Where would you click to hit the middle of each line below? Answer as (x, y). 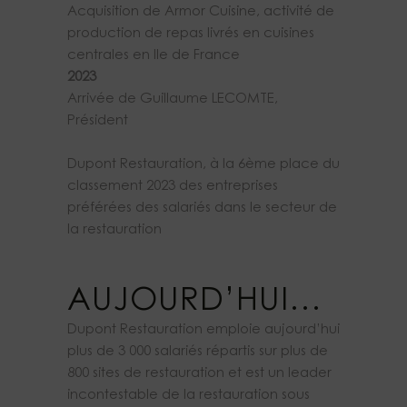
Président (98, 122)
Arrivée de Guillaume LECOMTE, (173, 100)
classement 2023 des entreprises (173, 187)
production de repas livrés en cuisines (191, 35)
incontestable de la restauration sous (189, 396)
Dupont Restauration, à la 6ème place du (203, 165)
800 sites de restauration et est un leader (199, 374)
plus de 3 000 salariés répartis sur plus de (198, 352)
